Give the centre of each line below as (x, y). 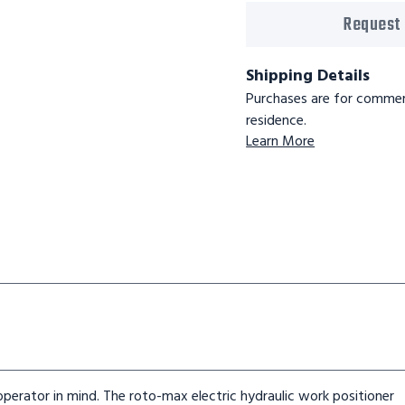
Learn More (281, 142)
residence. (277, 121)
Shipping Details (308, 76)
